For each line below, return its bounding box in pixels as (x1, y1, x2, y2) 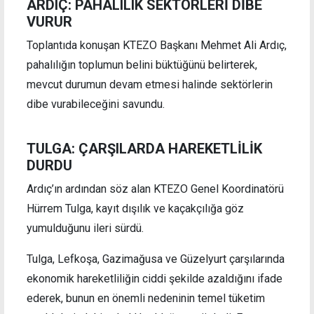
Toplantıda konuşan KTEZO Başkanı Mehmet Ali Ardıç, (27, 38, 287, 52)
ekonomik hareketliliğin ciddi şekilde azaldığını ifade (27, 271, 282, 285)
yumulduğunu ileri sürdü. (27, 221, 144, 235)
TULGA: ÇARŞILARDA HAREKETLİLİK (27, 139, 262, 157)
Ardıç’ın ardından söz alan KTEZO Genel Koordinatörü (27, 182, 284, 196)
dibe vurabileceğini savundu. (27, 97, 165, 111)
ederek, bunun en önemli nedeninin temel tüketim (27, 291, 265, 305)
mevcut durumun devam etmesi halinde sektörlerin (27, 77, 273, 91)
